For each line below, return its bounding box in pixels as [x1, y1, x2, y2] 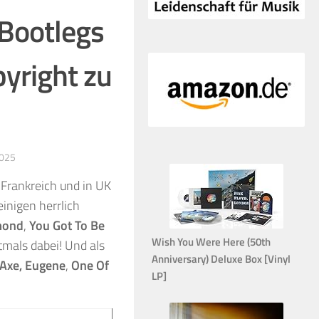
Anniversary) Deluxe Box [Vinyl [152, 250, 291, 267]
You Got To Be [29, 215, 105, 235]
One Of [71, 255, 109, 275]
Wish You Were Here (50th [152, 233, 271, 250]
